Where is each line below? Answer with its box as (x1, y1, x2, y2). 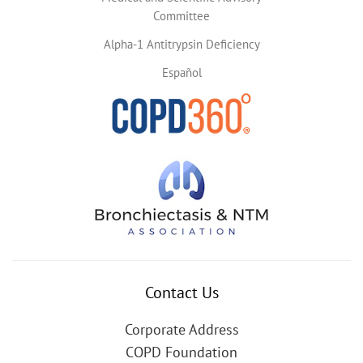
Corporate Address (124, 319, 239, 339)
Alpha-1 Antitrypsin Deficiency (103, 36, 260, 52)
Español (161, 64, 202, 80)
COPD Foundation (126, 342, 237, 361)
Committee (153, 7, 210, 23)
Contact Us (144, 281, 219, 303)
